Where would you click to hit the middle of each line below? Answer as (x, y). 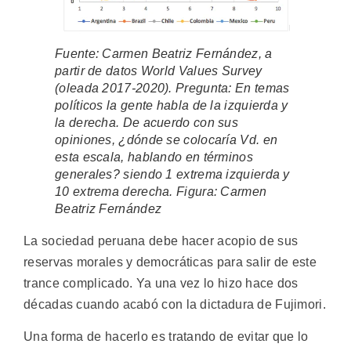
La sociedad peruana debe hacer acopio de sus (161, 241)
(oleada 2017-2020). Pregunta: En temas (172, 88)
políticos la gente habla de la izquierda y (172, 105)
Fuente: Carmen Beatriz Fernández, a (164, 53)
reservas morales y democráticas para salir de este (170, 262)
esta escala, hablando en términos (154, 157)
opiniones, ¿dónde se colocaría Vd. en (166, 139)
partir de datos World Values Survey (159, 71)
